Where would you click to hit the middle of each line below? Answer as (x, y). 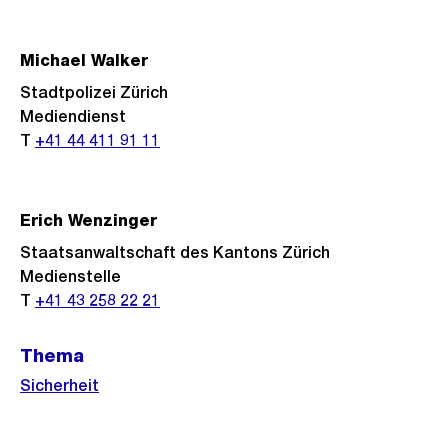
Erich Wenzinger (88, 220)
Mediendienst (73, 116)
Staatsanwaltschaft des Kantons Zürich (175, 252)
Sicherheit (59, 385)
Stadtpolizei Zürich (94, 92)
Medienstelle (70, 276)
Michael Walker (84, 60)
